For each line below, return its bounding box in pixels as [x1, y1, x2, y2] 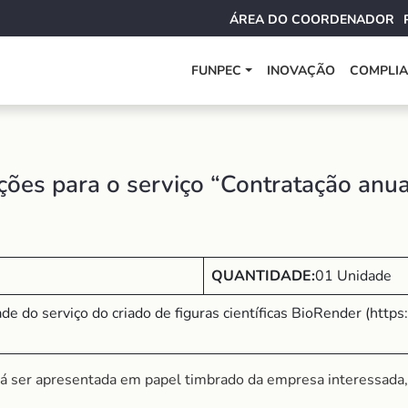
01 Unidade [315, 266, 392, 286]
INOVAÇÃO [267, 62, 336, 79]
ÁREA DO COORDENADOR [229, 11, 394, 28]
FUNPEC [191, 62, 242, 79]
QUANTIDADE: [211, 266, 315, 286]
